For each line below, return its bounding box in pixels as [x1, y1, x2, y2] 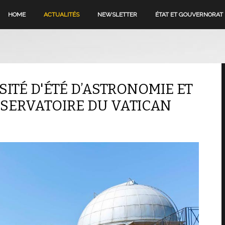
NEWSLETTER [97, 11, 138, 18]
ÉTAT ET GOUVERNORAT [155, 11, 223, 18]
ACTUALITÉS [44, 11, 80, 18]
